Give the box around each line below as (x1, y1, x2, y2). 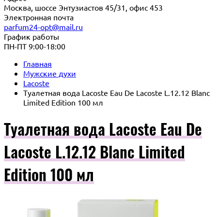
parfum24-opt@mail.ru (4, 22, 83, 31)
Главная (23, 59, 52, 68)
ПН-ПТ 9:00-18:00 (4, 41, 65, 51)
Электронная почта (4, 12, 74, 22)
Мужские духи (23, 68, 76, 78)
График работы (4, 31, 59, 41)
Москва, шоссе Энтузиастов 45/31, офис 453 (4, 2, 163, 12)
